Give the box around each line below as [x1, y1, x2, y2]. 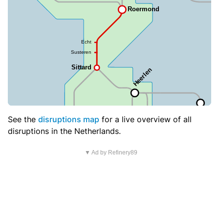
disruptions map [38, 114, 99, 125]
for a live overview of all [99, 114, 192, 125]
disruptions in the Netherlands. [8, 126, 121, 136]
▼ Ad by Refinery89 [84, 149, 137, 156]
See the [8, 114, 38, 125]
